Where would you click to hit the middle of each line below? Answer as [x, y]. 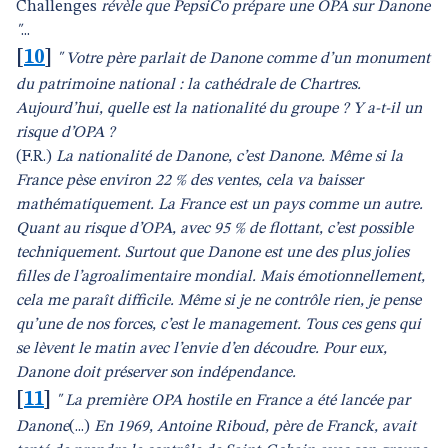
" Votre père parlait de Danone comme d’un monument [243, 59]
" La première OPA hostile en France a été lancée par [233, 401]
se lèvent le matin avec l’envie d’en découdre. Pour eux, [201, 349]
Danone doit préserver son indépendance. [156, 373]
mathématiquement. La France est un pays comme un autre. [219, 205]
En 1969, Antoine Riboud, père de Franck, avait [255, 427]
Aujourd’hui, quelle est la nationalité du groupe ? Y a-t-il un [219, 109]
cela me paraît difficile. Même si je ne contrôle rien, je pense [218, 301]
